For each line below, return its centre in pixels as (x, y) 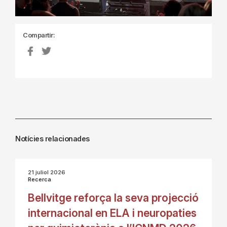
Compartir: (39, 35)
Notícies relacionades (52, 138)
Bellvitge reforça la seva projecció (113, 198)
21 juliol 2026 (47, 172)
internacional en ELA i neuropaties (112, 213)
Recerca (40, 179)
